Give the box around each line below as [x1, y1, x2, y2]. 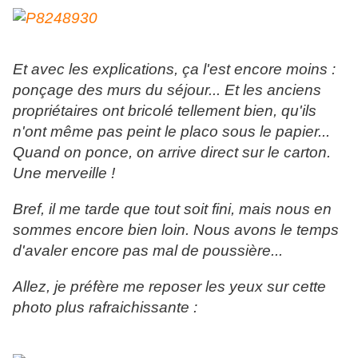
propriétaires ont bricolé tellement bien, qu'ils [13, 102, 316, 120]
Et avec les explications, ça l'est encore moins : [13, 61, 336, 78]
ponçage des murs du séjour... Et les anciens [13, 82, 321, 99]
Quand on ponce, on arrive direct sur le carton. [13, 144, 331, 161]
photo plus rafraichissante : [13, 299, 197, 316]
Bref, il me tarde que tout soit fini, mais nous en [13, 201, 332, 218]
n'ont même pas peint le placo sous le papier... [13, 123, 330, 141]
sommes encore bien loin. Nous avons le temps [13, 221, 339, 239]
